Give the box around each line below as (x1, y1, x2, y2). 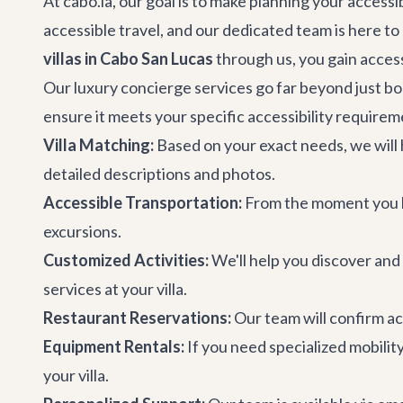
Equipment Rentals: (43, 336, 184, 356)
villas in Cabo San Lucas (43, 49, 213, 68)
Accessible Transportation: (43, 193, 242, 212)
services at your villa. (43, 279, 187, 299)
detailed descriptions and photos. (43, 164, 275, 184)
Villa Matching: (43, 135, 154, 155)
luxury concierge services (74, 77, 253, 97)
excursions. (43, 221, 121, 241)
